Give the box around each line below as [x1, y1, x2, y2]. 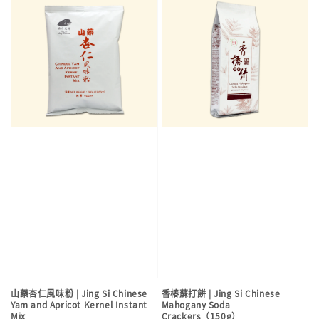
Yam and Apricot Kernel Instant [11, 298, 148, 310]
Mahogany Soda [161, 298, 231, 310]
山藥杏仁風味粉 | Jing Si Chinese [11, 286, 147, 299]
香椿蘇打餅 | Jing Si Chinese [161, 286, 281, 299]
